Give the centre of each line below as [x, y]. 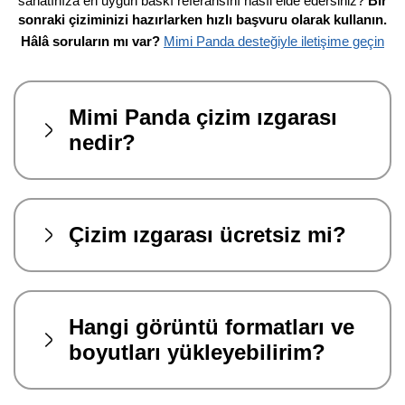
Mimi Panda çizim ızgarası [203, 117]
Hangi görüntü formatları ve [212, 326]
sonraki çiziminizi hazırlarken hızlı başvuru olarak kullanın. [202, 19]
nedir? [102, 142]
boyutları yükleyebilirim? [197, 352]
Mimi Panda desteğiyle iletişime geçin [274, 41]
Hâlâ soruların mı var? [92, 41]
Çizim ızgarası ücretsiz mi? [207, 234]
